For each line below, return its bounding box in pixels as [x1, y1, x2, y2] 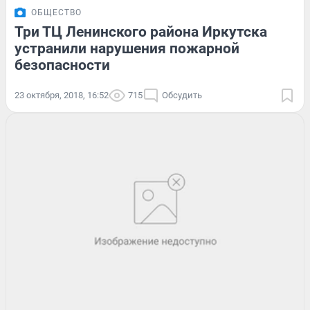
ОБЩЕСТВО [31, 7, 82, 17]
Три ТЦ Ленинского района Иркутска [15, 23, 267, 40]
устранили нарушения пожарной [15, 39, 239, 57]
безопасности [15, 56, 110, 73]
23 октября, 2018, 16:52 [15, 89, 109, 100]
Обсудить [162, 89, 202, 100]
